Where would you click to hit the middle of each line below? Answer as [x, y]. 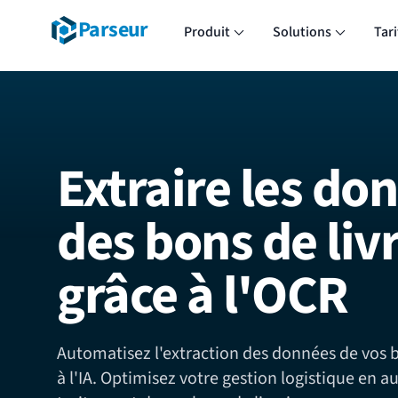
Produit [207, 32]
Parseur [113, 30]
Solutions [302, 32]
